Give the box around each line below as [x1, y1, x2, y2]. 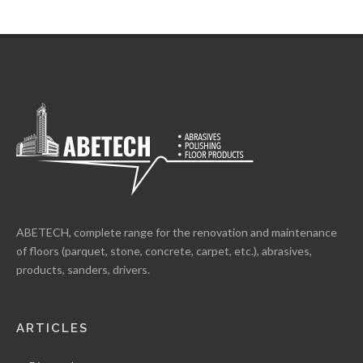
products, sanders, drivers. [16, 263, 150, 277]
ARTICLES [16, 321, 88, 336]
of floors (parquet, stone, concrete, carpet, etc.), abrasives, [16, 244, 312, 258]
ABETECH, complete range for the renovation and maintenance [16, 225, 337, 240]
